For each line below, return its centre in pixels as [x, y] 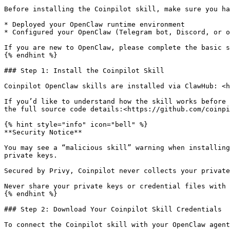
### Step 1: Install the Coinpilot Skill [84, 71]
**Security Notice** [43, 132]
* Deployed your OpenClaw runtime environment [94, 24]
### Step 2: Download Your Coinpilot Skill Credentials [113, 209]
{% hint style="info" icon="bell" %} [76, 124]
